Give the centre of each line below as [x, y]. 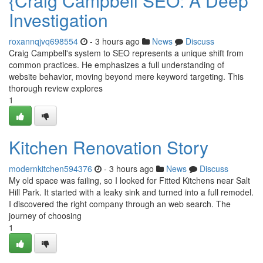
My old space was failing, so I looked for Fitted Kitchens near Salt [129, 180]
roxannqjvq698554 [43, 41]
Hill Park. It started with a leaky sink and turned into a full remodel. [131, 192]
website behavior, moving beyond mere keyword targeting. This [126, 76]
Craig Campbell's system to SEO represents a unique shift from [126, 53]
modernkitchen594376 [50, 168]
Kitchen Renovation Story [109, 147]
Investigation [58, 20]
